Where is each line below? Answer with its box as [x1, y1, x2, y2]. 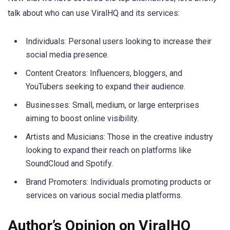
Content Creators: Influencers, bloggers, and [26, 68, 182, 79]
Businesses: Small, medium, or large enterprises [26, 100, 199, 110]
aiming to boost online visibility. [26, 113, 139, 124]
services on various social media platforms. [26, 190, 182, 201]
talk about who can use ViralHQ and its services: [8, 8, 180, 18]
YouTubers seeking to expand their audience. [26, 82, 185, 92]
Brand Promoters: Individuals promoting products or [26, 177, 211, 187]
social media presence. [26, 50, 109, 60]
